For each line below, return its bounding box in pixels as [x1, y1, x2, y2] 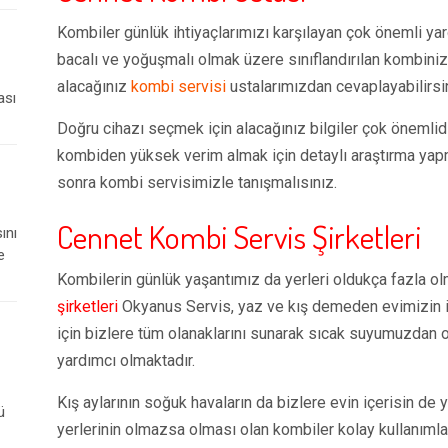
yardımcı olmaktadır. [57, 351, 195, 370]
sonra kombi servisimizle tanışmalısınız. [57, 173, 337, 192]
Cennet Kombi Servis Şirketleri [57, 216, 421, 257]
